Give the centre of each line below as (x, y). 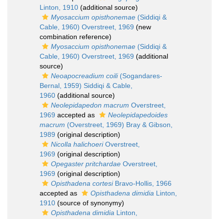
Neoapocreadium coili (84, 76)
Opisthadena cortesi (82, 183)
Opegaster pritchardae (86, 164)
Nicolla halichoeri (77, 144)
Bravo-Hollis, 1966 (142, 183)
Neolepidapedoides (138, 115)
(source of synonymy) (90, 203)
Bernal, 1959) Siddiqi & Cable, (86, 86)
